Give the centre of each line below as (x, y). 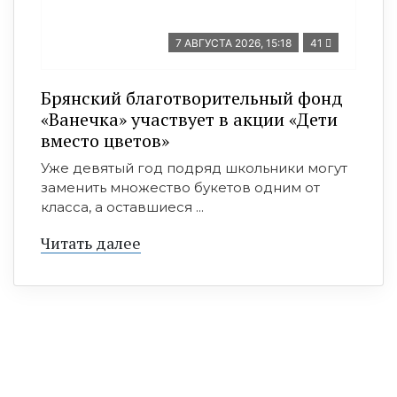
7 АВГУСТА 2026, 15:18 (234, 43)
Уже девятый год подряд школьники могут (194, 168)
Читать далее (91, 243)
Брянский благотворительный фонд (192, 98)
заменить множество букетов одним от (180, 187)
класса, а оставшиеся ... (122, 207)
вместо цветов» (105, 140)
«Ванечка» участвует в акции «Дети (189, 119)
